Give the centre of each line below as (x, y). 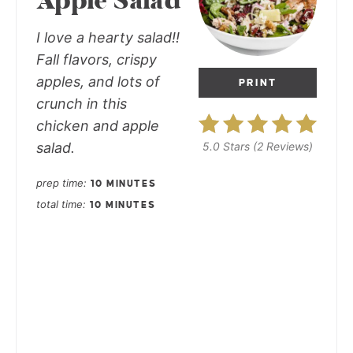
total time (59, 204)
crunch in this (82, 104)
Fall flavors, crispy (97, 60)
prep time (60, 183)
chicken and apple (98, 126)
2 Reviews (283, 147)
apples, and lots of (98, 82)
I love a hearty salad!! (108, 38)
